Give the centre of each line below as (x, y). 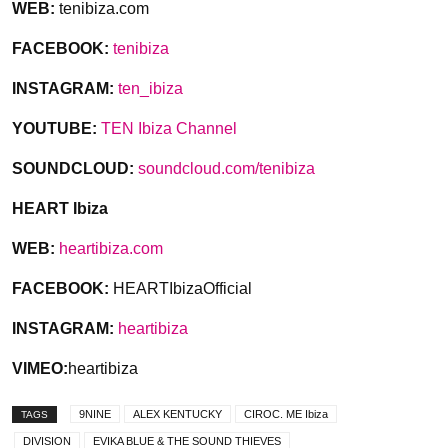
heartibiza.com (111, 249)
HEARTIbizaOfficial (182, 289)
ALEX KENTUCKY (177, 414)
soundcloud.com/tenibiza (226, 169)
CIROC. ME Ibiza (286, 414)
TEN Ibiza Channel (169, 129)
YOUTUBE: (54, 129)
